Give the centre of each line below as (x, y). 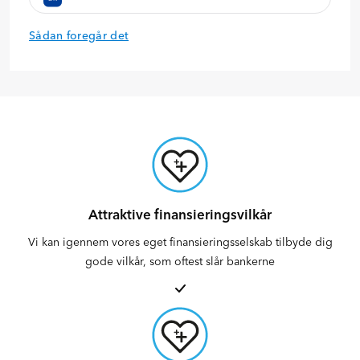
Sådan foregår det (79, 35)
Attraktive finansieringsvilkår (180, 214)
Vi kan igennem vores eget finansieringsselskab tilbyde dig (180, 241)
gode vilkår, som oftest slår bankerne (180, 261)
